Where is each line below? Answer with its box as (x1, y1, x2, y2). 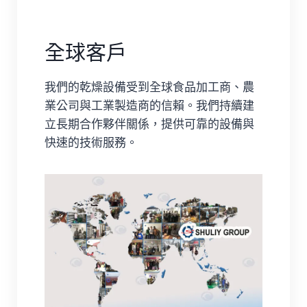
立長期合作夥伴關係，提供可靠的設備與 (45, 116, 254, 131)
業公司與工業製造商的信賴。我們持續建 (45, 98, 254, 112)
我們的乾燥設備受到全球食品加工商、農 (45, 79, 254, 94)
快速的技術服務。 (45, 135, 138, 149)
